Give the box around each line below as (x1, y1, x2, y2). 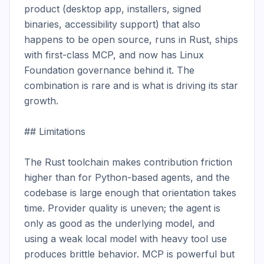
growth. (24, 95, 58, 107)
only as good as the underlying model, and (24, 217, 214, 229)
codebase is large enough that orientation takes (24, 187, 236, 199)
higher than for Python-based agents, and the (24, 171, 230, 183)
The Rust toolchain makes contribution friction (24, 156, 232, 168)
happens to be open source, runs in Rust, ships (24, 34, 238, 45)
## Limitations (24, 126, 85, 137)
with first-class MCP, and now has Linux (24, 49, 204, 61)
